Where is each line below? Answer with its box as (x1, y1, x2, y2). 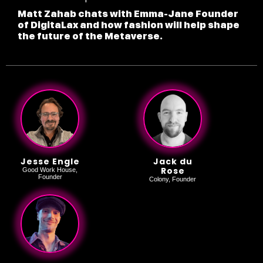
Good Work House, (22, 166, 77, 174)
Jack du (153, 156, 193, 168)
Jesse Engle (20, 156, 80, 168)
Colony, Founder (149, 176, 196, 183)
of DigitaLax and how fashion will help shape (18, 19, 240, 31)
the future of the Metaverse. (18, 31, 163, 42)
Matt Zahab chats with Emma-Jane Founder (18, 8, 238, 20)
